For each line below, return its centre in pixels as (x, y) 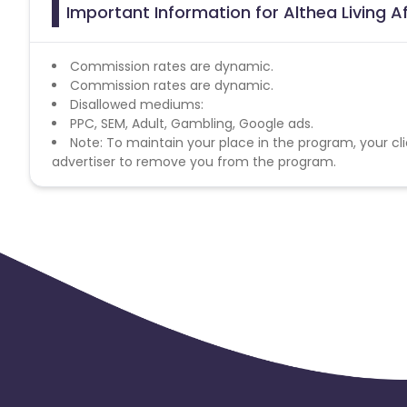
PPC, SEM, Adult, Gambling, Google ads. (192, 123)
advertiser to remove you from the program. (194, 161)
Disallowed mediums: (137, 104)
